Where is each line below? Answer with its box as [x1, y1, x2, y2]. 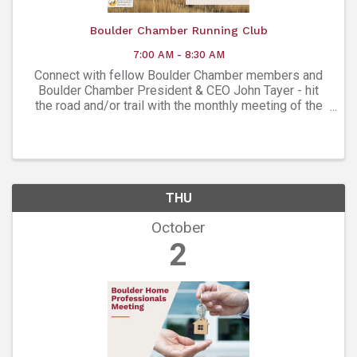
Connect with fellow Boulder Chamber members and [34, 67, 323, 83]
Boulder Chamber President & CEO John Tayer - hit [38, 82, 319, 98]
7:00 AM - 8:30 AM [132, 48, 225, 61]
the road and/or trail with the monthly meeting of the [34, 97, 323, 113]
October [151, 218, 206, 237]
